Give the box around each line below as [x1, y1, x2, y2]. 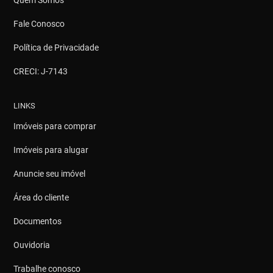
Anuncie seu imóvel [13, 169, 86, 179]
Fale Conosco [13, 19, 65, 29]
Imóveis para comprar [13, 121, 97, 132]
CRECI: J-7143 [13, 66, 68, 77]
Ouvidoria [13, 240, 51, 250]
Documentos [13, 216, 62, 227]
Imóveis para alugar [13, 145, 89, 155]
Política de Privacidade [13, 43, 99, 53]
